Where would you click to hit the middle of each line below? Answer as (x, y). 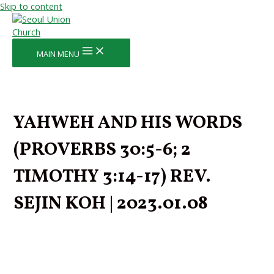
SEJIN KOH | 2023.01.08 (111, 203)
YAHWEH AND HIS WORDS (128, 123)
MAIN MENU (58, 54)
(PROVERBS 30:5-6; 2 (102, 150)
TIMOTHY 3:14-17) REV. (113, 176)
